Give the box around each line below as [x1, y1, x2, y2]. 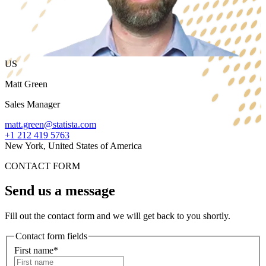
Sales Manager [5, 99, 60, 109]
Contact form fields [15, 231, 87, 242]
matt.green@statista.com [5, 119, 96, 129]
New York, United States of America [5, 140, 142, 151]
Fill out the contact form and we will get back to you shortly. [5, 211, 230, 221]
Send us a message [5, 183, 115, 199]
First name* [14, 245, 58, 255]
